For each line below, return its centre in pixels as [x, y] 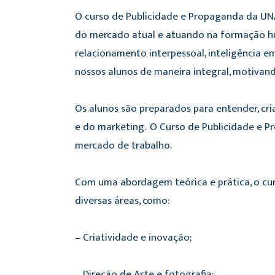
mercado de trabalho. [123, 145]
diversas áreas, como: [122, 200]
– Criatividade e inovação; [133, 237]
